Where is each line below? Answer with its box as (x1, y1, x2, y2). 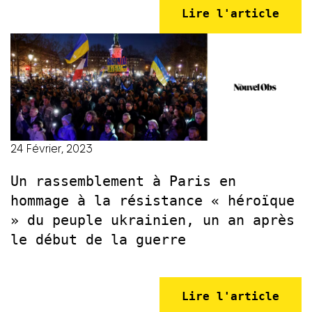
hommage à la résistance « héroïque (10, 192, 295, 210)
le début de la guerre (10, 231, 186, 249)
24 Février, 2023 (10, 143, 93, 155)
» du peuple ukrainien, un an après (10, 212, 295, 229)
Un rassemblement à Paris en (10, 173, 236, 190)
